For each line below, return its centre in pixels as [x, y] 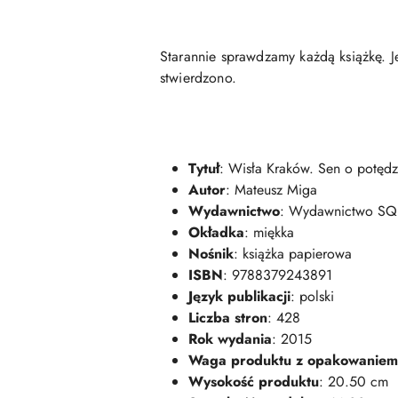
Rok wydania [230, 339]
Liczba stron [228, 318]
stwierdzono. [198, 78]
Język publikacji [239, 297]
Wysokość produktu [254, 382]
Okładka [216, 233]
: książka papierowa [293, 254]
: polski [312, 297]
